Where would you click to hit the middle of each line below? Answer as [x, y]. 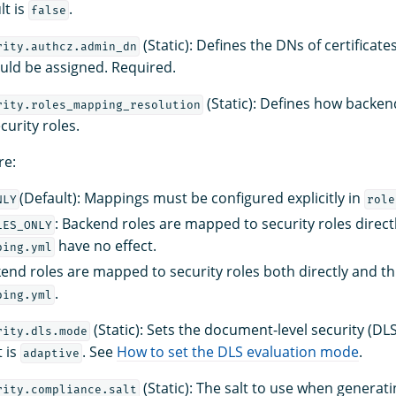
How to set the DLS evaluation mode [237, 351]
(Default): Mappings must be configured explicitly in [191, 198]
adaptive [51, 353]
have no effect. [105, 245]
